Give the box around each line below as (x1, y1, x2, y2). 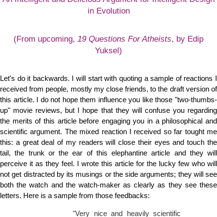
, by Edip (171, 34, 203, 44)
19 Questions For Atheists (77, 34, 171, 44)
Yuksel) (95, 46, 122, 55)
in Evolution (87, 6, 130, 15)
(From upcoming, (14, 34, 77, 44)
